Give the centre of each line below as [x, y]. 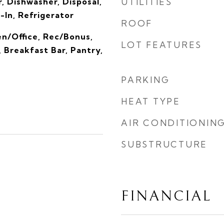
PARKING [145, 80]
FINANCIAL [166, 196]
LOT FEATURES [161, 45]
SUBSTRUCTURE [164, 144]
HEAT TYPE [151, 101]
